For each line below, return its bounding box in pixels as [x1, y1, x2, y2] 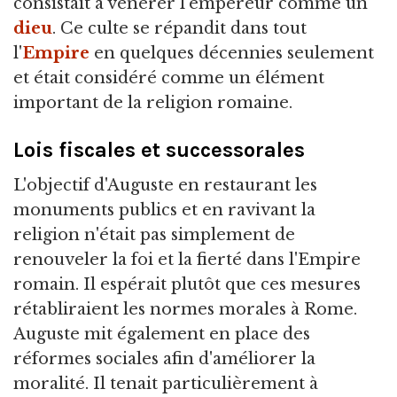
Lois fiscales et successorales [13, 137, 305, 163]
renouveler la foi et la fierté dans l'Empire [13, 250, 361, 270]
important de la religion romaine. [13, 93, 292, 113]
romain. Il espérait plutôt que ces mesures [13, 275, 361, 295]
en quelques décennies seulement [90, 43, 374, 64]
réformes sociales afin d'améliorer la [13, 349, 315, 370]
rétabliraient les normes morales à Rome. [13, 300, 357, 320]
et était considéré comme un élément [13, 68, 324, 89]
